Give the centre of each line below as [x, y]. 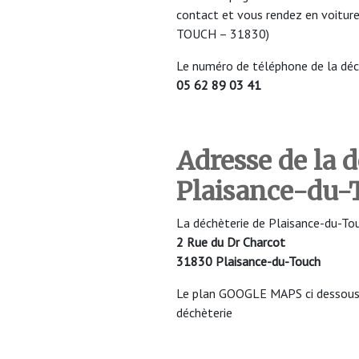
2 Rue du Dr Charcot [231, 242]
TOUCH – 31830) [223, 33]
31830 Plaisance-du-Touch [248, 261]
